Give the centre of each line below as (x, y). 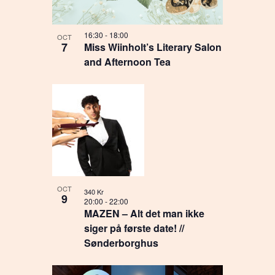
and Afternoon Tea (128, 62)
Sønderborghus (122, 243)
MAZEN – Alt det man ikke (145, 214)
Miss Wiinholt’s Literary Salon (153, 47)
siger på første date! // (134, 228)
